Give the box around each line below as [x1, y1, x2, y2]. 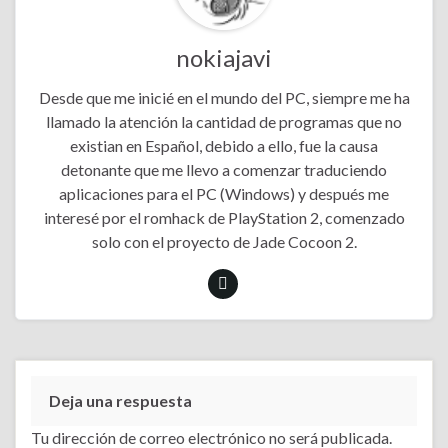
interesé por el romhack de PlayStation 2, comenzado [43, 207, 405, 227]
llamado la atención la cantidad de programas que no [46, 111, 402, 131]
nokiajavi [176, 42, 272, 72]
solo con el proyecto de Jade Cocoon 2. [91, 231, 357, 251]
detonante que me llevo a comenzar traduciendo [61, 159, 387, 179]
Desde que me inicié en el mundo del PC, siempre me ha [38, 87, 410, 107]
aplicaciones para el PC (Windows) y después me [59, 183, 389, 203]
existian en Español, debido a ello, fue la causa [70, 135, 378, 155]
